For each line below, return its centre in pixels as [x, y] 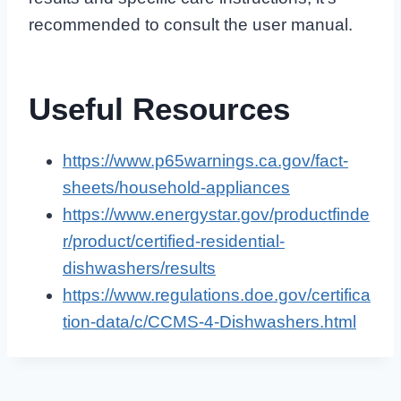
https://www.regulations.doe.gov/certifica [217, 295]
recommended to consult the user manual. [191, 25]
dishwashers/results [139, 269]
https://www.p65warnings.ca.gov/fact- [205, 161]
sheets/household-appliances [176, 188]
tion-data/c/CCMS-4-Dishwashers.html [209, 322]
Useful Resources [159, 108]
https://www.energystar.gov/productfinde [216, 215]
